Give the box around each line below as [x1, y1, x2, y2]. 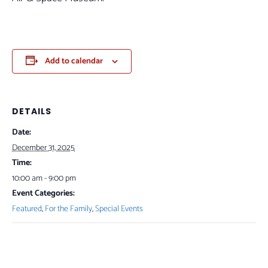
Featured [12, 202, 42, 216]
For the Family [45, 202, 92, 216]
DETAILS [12, 105, 51, 117]
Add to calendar [45, 54, 103, 68]
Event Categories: [12, 187, 75, 200]
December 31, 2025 [12, 141, 75, 155]
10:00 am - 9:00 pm [12, 172, 76, 185]
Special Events [95, 202, 143, 216]
